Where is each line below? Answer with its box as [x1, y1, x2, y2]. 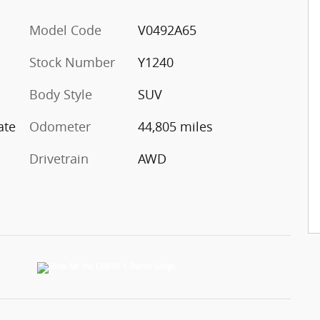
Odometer [29, 117, 91, 135]
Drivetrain [29, 149, 89, 167]
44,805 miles [137, 117, 213, 135]
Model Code [29, 21, 101, 39]
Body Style [29, 85, 92, 103]
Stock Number [29, 53, 115, 71]
